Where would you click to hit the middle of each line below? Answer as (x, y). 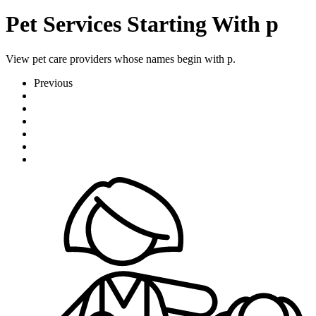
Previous (53, 83)
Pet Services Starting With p (142, 24)
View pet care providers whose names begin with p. (121, 59)
